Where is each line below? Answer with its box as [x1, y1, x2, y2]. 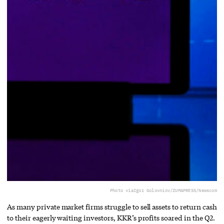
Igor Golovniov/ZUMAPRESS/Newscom [133, 187, 217, 193]
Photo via [109, 187, 133, 193]
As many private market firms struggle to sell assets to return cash [7, 201, 217, 211]
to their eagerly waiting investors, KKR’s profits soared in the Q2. [7, 212, 215, 222]
